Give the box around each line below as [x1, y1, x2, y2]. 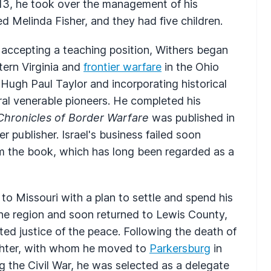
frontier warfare [83, 60, 162, 73]
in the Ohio [162, 60, 219, 73]
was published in [149, 111, 235, 124]
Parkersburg [149, 241, 211, 255]
